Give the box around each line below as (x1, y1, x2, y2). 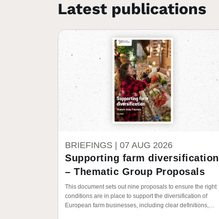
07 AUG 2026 (120, 140, 173, 150)
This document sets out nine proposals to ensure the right (65, 183, 217, 190)
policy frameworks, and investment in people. (65, 211, 184, 218)
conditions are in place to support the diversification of (65, 193, 207, 199)
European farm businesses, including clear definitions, (65, 202, 209, 209)
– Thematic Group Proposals (65, 166, 205, 177)
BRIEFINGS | (65, 140, 120, 150)
